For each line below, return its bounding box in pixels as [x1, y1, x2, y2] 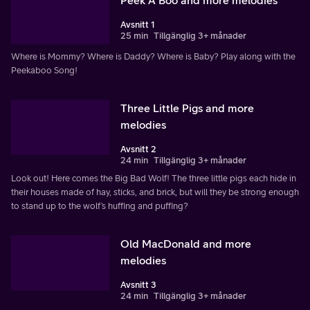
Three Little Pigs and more [120, 101, 254, 114]
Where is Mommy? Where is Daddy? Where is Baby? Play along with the [11, 51, 295, 62]
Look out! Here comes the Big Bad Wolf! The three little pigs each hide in [11, 172, 296, 183]
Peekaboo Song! [11, 64, 77, 75]
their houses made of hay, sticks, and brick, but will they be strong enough [11, 186, 299, 197]
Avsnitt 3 [120, 279, 156, 290]
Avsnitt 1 [120, 19, 155, 30]
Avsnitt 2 [120, 143, 156, 154]
